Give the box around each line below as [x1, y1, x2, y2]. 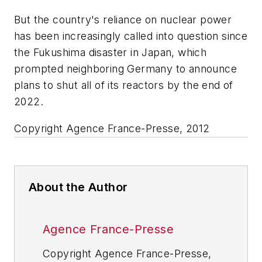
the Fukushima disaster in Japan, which [14, 46, 207, 59]
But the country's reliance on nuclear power [14, 13, 232, 26]
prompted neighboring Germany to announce [14, 63, 237, 75]
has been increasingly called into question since [14, 30, 248, 43]
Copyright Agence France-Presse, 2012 [14, 122, 210, 135]
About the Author [29, 180, 128, 194]
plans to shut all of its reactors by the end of [14, 79, 233, 92]
